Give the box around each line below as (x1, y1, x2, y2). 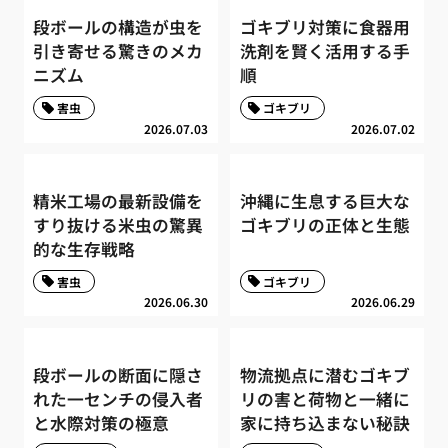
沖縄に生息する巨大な (239, 189, 410, 214)
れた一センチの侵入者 (33, 386, 204, 411)
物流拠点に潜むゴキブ (239, 362, 410, 387)
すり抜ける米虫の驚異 (33, 213, 204, 238)
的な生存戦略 (33, 237, 136, 262)
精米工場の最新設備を (33, 189, 204, 214)
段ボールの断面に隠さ (33, 362, 204, 387)
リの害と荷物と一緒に (239, 386, 410, 411)
